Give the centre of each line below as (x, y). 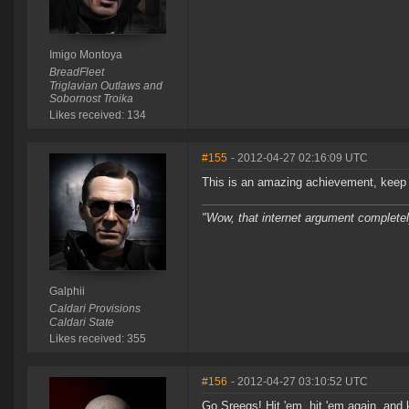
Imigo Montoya (85, 55)
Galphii (67, 292)
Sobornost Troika (91, 99)
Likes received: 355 (97, 339)
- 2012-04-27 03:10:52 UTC (299, 382)
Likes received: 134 (97, 115)
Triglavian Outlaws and (105, 86)
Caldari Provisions (94, 309)
